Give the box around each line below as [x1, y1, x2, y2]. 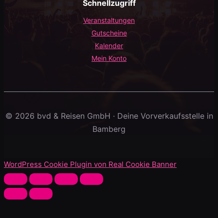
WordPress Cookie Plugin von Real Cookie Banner [4, 160, 177, 169]
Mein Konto [91, 54, 127, 62]
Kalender [95, 41, 123, 50]
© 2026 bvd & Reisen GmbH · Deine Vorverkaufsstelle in [5, 111, 213, 121]
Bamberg [92, 124, 126, 134]
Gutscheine [91, 29, 127, 37]
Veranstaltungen [83, 16, 135, 24]
